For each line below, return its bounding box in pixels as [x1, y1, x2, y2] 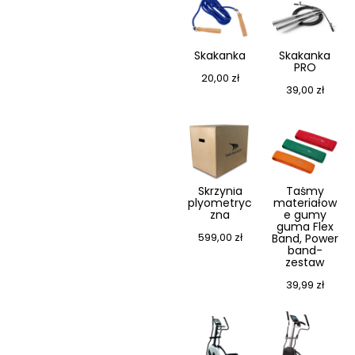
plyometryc [188, 195, 252, 212]
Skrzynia [197, 183, 242, 200]
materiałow [273, 195, 337, 212]
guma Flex [276, 219, 334, 235]
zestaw [285, 254, 324, 271]
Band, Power [271, 231, 338, 247]
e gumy [283, 207, 326, 223]
